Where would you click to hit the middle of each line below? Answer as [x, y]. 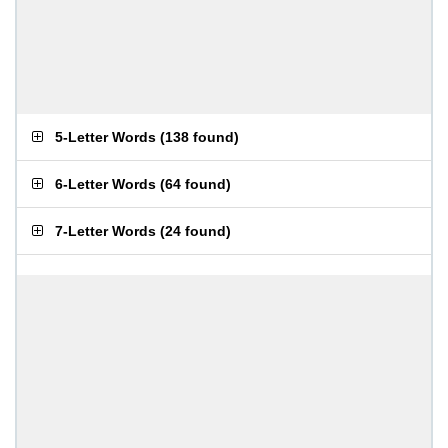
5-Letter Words [105, 137]
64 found [195, 184]
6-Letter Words [105, 184]
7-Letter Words [105, 231]
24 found [195, 231]
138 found [199, 137]
